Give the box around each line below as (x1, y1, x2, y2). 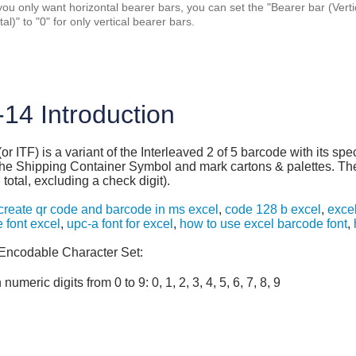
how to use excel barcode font (180, 216, 347, 230)
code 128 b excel (225, 202, 321, 216)
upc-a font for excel (67, 216, 173, 230)
